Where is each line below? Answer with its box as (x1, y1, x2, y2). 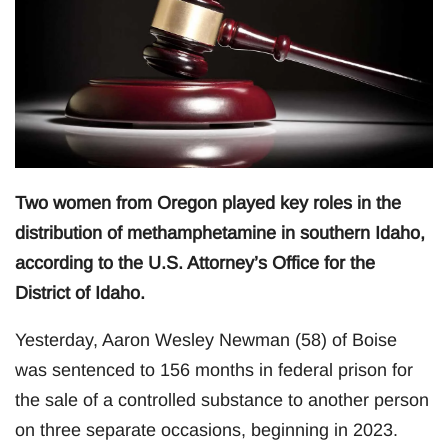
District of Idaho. (15, 282, 145, 303)
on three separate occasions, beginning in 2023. (15, 419, 398, 440)
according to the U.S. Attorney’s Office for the (15, 252, 375, 273)
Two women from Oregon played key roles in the (15, 192, 401, 213)
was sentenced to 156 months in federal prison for (15, 359, 413, 380)
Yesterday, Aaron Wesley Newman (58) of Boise (15, 329, 397, 350)
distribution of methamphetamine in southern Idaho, (15, 222, 425, 243)
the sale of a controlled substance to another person (15, 389, 429, 410)
